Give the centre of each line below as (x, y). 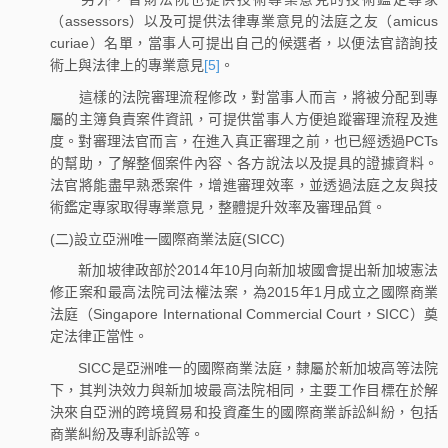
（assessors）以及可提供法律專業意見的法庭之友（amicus (244, 21)
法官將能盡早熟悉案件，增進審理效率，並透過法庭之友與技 (244, 184)
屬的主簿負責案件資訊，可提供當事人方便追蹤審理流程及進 (244, 118)
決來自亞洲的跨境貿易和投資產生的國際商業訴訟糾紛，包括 (244, 412)
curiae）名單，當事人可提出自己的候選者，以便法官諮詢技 (244, 43)
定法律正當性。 (99, 336)
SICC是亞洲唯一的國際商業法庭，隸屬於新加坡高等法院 (244, 368)
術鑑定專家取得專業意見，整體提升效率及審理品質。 (218, 206)
